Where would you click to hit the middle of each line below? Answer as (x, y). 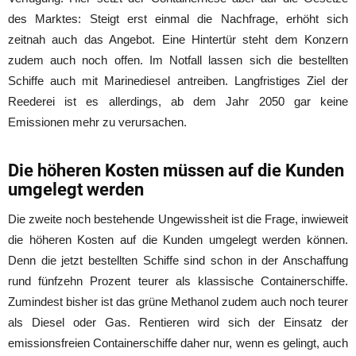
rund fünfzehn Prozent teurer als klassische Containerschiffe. (178, 281)
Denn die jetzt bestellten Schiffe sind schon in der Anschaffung (178, 260)
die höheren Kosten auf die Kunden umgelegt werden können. (178, 239)
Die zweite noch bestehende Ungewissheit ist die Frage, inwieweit (178, 219)
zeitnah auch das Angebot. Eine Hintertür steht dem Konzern (178, 39)
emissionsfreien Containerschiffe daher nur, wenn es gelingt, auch (178, 342)
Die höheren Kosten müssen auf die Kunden (176, 170)
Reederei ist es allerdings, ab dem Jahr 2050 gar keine (178, 101)
